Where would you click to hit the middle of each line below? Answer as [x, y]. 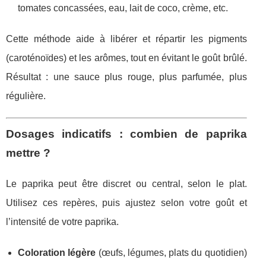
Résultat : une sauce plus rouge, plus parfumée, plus [126, 77]
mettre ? [28, 153]
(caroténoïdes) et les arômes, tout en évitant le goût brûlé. [126, 58]
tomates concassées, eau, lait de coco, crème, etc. [123, 8]
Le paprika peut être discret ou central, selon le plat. [126, 184]
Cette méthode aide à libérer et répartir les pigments [126, 39]
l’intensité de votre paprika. [62, 222]
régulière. [26, 96]
